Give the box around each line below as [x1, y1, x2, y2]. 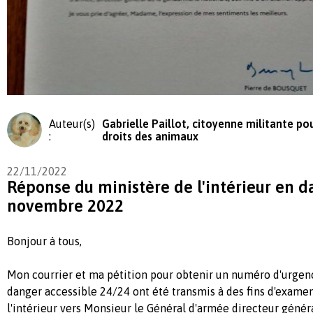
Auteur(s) [49, 117, 95, 130]
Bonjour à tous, [7, 235, 87, 247]
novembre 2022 [7, 196, 124, 215]
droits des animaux [102, 130, 198, 143]
